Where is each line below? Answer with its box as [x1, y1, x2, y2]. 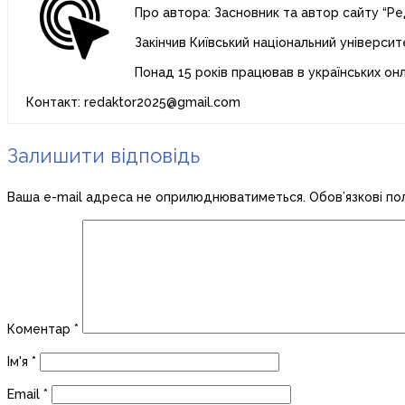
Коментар [7, 322, 74, 337]
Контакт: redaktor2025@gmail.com [26, 95, 240, 110]
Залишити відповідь [7, 144, 200, 168]
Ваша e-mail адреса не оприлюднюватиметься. [7, 190, 306, 205]
